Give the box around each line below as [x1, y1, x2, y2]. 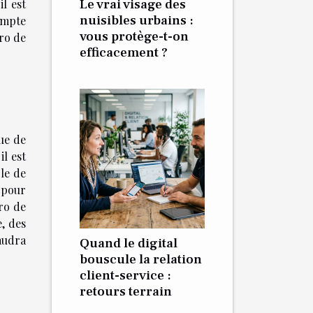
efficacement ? [80, 44, 168, 61]
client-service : [80, 267, 171, 284]
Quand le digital [80, 235, 177, 252]
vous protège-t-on [80, 28, 189, 45]
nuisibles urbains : [80, 12, 194, 29]
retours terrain [80, 283, 172, 300]
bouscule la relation [80, 251, 202, 268]
